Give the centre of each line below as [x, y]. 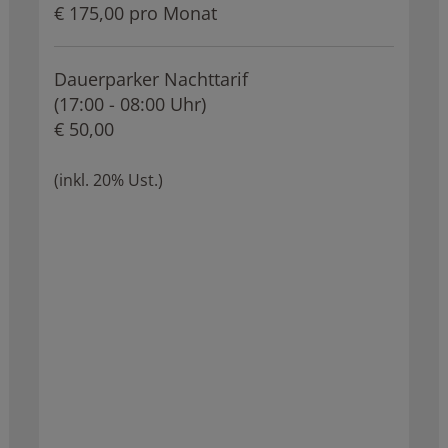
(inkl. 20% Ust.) [108, 180]
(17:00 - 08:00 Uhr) [129, 104]
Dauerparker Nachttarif [150, 79]
